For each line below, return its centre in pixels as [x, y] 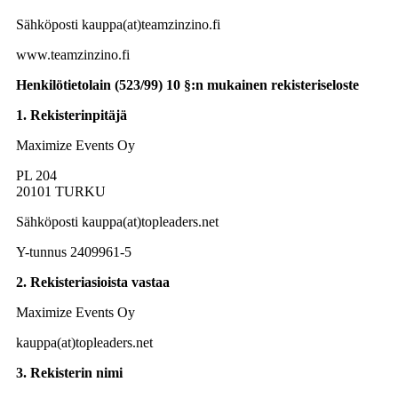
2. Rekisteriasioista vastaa [93, 282]
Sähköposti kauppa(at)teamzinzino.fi [118, 24]
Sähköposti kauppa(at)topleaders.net [117, 221]
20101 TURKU [61, 191]
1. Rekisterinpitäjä [73, 115]
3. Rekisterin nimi [71, 372]
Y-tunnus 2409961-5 [74, 251]
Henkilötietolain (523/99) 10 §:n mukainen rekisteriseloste [187, 84]
